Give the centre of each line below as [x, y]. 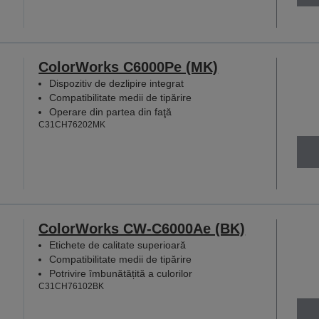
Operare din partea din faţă [111, 111]
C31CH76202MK [72, 124]
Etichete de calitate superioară [118, 245]
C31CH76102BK [72, 287]
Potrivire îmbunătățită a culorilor [121, 274]
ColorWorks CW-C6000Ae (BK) [142, 229]
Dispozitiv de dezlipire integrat [117, 83]
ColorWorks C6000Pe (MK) [129, 67]
